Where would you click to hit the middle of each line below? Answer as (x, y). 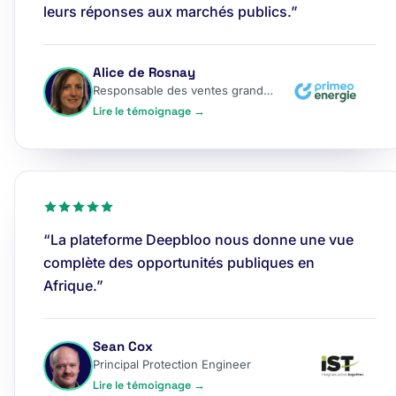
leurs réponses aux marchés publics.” (171, 11)
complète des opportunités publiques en (179, 263)
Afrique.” (73, 286)
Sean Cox (123, 346)
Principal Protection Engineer (172, 364)
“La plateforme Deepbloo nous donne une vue (198, 240)
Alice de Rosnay (144, 72)
